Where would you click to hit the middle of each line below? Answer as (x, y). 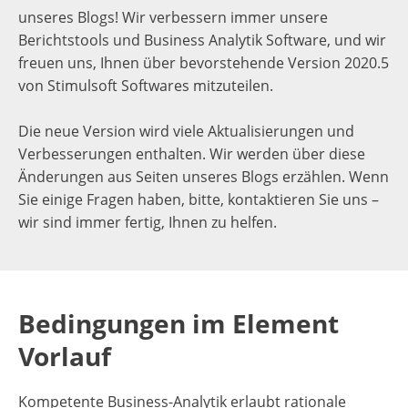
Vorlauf (65, 356)
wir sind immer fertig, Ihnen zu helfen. (148, 222)
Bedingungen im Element (178, 323)
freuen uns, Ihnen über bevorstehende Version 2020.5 (204, 63)
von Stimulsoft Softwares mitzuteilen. (146, 86)
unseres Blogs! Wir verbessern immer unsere (173, 17)
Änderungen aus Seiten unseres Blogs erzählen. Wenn (204, 177)
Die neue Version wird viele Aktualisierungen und (186, 131)
